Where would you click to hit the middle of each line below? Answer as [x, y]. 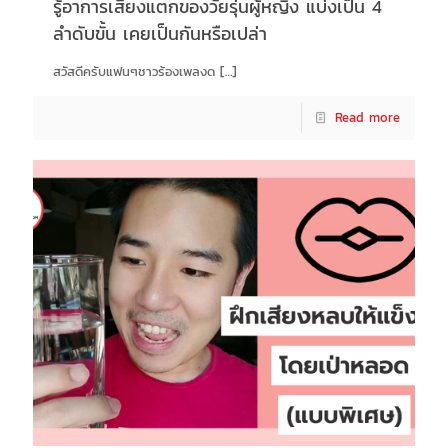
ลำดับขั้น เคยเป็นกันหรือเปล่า [160, 33]
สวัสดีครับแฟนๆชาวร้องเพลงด [134, 71]
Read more [367, 117]
